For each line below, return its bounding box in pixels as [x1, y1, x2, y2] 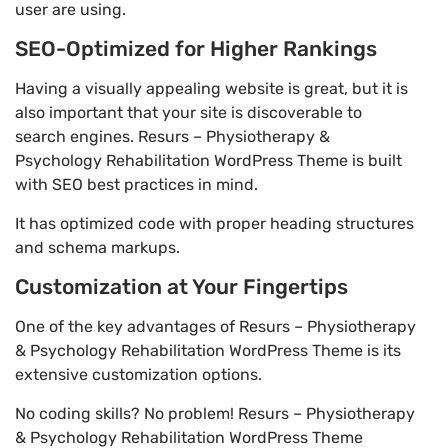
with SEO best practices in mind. [15, 175, 258, 195]
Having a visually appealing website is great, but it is [15, 79, 408, 99]
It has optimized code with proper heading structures [15, 213, 414, 233]
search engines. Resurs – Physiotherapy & [15, 127, 330, 147]
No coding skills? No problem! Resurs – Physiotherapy [15, 403, 415, 423]
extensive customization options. [15, 365, 262, 385]
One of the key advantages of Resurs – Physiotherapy [15, 317, 416, 337]
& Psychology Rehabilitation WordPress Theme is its [15, 341, 401, 361]
